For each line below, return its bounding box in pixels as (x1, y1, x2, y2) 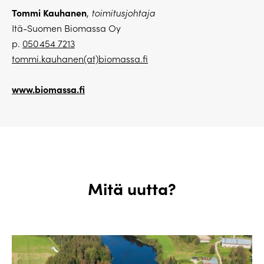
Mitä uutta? (88, 177, 176, 200)
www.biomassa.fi (12, 82, 85, 96)
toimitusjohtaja (91, 6, 155, 19)
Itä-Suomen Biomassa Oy (12, 22, 121, 35)
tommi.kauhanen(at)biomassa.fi (12, 52, 148, 65)
